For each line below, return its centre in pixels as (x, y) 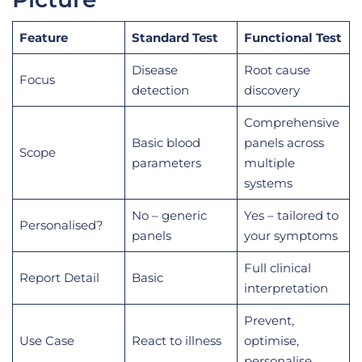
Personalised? (61, 225)
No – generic (169, 215)
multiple (269, 162)
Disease (154, 69)
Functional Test (293, 37)
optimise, (271, 340)
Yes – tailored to (291, 215)
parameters (166, 162)
